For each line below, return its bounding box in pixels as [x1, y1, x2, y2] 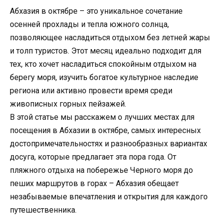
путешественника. [10, 205, 77, 215]
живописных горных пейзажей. [10, 99, 126, 109]
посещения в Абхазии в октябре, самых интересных [10, 125, 201, 135]
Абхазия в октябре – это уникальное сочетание [10, 6, 183, 16]
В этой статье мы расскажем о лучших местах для [10, 112, 194, 122]
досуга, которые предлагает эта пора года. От [10, 152, 176, 162]
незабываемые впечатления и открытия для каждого [10, 192, 208, 201]
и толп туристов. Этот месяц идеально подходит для [10, 46, 201, 55]
